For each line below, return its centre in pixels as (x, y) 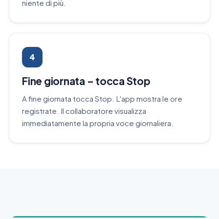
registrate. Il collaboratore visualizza (84, 111)
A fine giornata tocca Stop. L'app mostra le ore (102, 99)
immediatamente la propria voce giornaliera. (98, 123)
